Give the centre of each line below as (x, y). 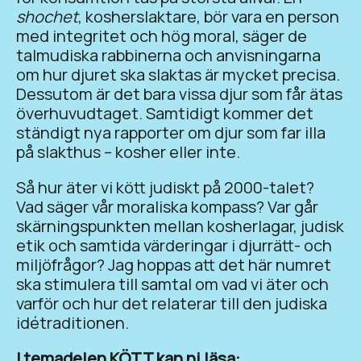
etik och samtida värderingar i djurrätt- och (174, 245)
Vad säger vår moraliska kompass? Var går (167, 206)
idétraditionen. (73, 322)
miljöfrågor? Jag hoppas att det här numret (174, 264)
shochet (47, 16)
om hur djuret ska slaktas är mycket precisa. (178, 74)
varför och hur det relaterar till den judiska (172, 303)
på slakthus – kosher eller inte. (128, 151)
